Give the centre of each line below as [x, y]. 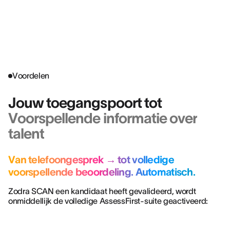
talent [26, 133]
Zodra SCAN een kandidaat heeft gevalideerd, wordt [102, 191]
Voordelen [31, 75]
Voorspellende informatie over [103, 118]
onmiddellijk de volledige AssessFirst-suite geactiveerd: [108, 201]
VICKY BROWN [47, 12]
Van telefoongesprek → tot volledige [91, 160]
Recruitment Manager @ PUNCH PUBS [81, 22]
